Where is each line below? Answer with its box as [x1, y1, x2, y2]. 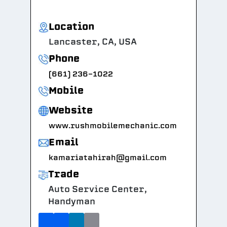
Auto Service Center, [48, 183, 147, 195]
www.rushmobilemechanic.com [49, 121, 177, 131]
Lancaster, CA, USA [49, 36, 137, 48]
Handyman [48, 196, 95, 207]
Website [49, 103, 93, 117]
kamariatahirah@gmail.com [49, 153, 167, 163]
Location [49, 20, 94, 33]
